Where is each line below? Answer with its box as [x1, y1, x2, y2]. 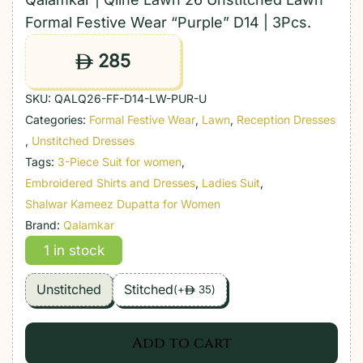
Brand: [25, 217, 63, 232]
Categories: [25, 112, 89, 126]
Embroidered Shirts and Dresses [25, 175, 195, 190]
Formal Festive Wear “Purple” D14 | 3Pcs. [25, 13, 311, 31]
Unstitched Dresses [32, 133, 135, 147]
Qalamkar [63, 217, 114, 232]
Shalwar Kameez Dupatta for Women [25, 196, 220, 211]
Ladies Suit [202, 175, 260, 190]
